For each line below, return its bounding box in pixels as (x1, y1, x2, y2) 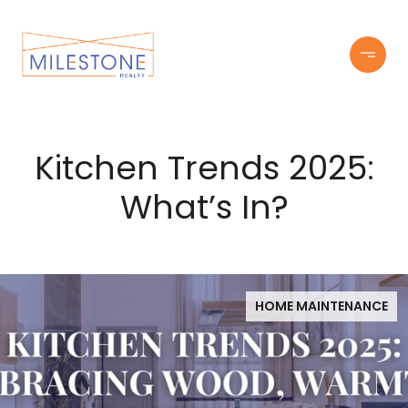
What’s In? (119, 184, 289, 230)
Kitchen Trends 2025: (34, 145, 374, 191)
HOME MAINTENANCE (255, 297, 388, 315)
